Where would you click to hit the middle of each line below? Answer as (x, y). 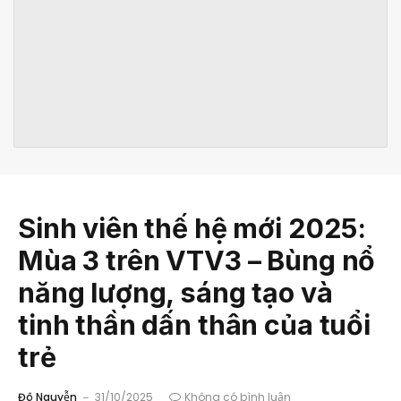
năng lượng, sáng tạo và (175, 293)
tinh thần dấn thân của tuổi (194, 325)
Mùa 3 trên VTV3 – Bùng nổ (197, 260)
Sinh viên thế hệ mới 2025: (192, 228)
